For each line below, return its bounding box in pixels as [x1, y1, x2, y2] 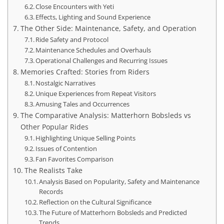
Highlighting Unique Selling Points [35, 133, 136, 142]
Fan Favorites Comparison [35, 154, 114, 163]
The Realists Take [24, 165, 82, 175]
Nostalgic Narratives [35, 78, 96, 87]
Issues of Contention [35, 143, 97, 153]
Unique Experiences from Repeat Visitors [35, 88, 156, 98]
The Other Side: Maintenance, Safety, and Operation [20, 23, 196, 33]
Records [39, 186, 63, 196]
